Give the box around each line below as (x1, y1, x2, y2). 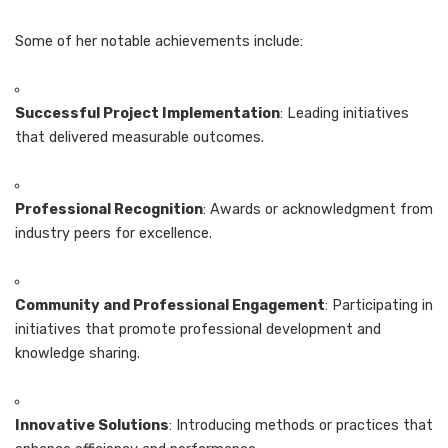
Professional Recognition (15, 200, 203, 218)
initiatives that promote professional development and (15, 320, 381, 338)
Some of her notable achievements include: (15, 32, 303, 50)
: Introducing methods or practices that (169, 416, 433, 434)
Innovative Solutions (15, 416, 169, 434)
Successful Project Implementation (15, 104, 280, 122)
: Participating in (325, 296, 433, 314)
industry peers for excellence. (15, 224, 212, 242)
